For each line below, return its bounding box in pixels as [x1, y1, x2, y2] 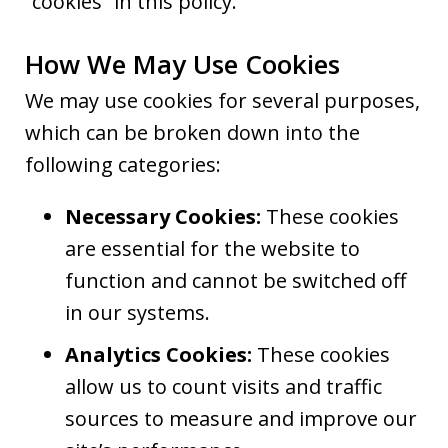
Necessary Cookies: [65, 202, 261, 230]
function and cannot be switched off [65, 266, 406, 294]
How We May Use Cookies [25, 45, 340, 82]
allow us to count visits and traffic [65, 372, 382, 400]
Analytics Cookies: [65, 340, 257, 368]
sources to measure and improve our [65, 404, 417, 432]
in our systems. [65, 298, 210, 326]
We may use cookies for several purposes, [25, 86, 420, 114]
